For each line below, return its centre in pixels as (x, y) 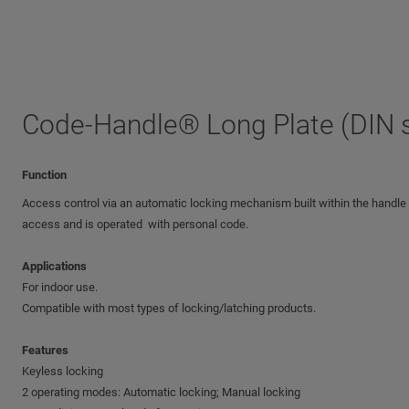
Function (44, 175)
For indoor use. (60, 287)
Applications (54, 266)
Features (45, 350)
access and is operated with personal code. (135, 224)
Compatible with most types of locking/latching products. (169, 308)
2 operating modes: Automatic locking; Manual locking (161, 392)
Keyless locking (63, 371)
